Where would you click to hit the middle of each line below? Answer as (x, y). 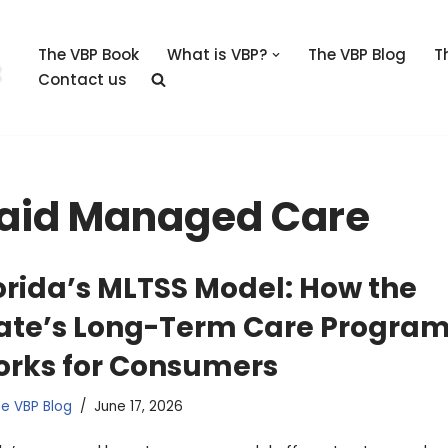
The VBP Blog (356, 55)
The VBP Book (88, 55)
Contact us (82, 80)
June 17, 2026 (138, 406)
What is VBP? (217, 55)
